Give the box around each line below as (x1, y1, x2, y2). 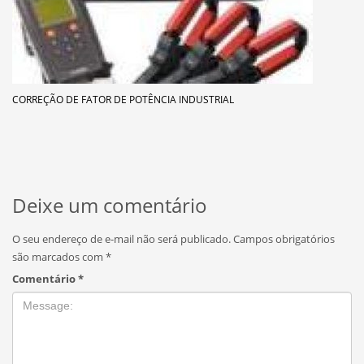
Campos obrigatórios (233, 231, 335, 246)
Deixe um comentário (12, 191, 207, 219)
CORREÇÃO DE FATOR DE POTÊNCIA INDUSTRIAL (12, 92, 234, 106)
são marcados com (12, 249, 106, 264)
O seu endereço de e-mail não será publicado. (12, 231, 231, 246)
